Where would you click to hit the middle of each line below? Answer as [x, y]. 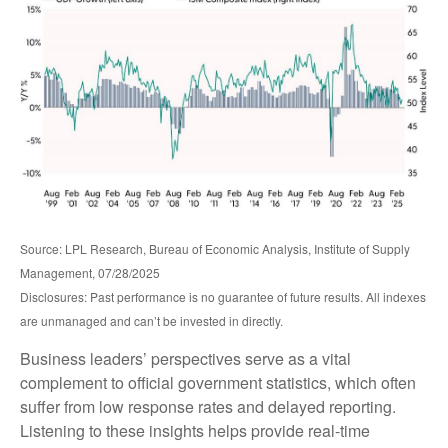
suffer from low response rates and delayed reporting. [208, 407]
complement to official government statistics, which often [218, 383]
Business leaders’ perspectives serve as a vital [185, 359]
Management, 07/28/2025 [90, 273]
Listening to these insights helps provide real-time [195, 431]
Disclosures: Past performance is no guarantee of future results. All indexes [223, 297]
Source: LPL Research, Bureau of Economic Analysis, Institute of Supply [215, 249]
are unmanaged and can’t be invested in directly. [151, 321]
